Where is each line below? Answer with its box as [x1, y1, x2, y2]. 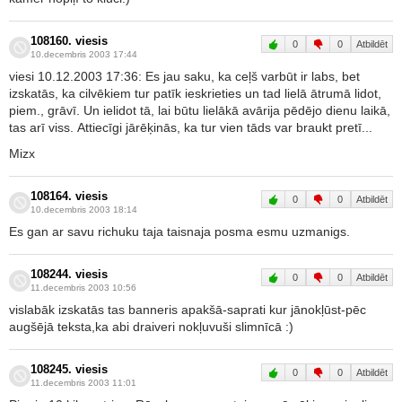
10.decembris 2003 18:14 [31, 205, 137, 214]
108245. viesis [31, 363, 108, 376]
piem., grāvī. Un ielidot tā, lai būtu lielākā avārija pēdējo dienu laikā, [9, 103, 390, 118]
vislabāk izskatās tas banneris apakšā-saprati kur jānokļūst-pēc [9, 302, 366, 317]
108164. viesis [31, 190, 108, 203]
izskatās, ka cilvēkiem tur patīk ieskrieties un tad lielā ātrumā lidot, [9, 86, 381, 100]
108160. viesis [31, 35, 108, 48]
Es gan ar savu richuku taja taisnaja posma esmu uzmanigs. [9, 224, 350, 239]
